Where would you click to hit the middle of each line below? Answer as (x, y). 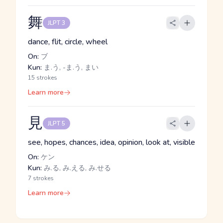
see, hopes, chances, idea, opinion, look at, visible (111, 142)
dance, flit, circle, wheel (68, 42)
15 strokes (43, 78)
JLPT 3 (56, 23)
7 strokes (41, 178)
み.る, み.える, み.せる (76, 168)
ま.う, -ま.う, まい (70, 67)
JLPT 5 (56, 123)
